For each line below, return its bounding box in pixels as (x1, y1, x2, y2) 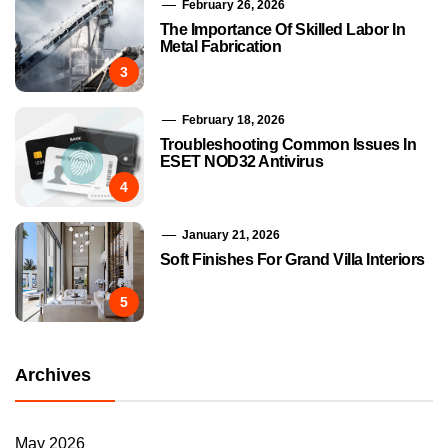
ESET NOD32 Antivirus (159, 153, 324, 171)
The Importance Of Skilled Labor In (159, 21, 406, 39)
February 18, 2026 (178, 113, 285, 128)
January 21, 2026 (178, 228, 280, 243)
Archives (15, 365, 91, 386)
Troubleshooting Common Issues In (159, 136, 417, 154)
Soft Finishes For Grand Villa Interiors (159, 251, 425, 269)
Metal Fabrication (159, 38, 282, 56)
